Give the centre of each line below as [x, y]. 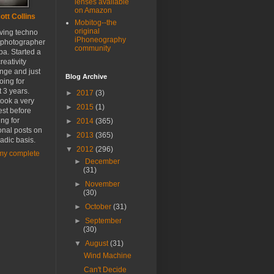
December [103, 162]
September [104, 221]
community [93, 49]
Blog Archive [86, 77]
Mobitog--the [96, 23]
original [87, 31]
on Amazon [93, 11]
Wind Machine [107, 256]
